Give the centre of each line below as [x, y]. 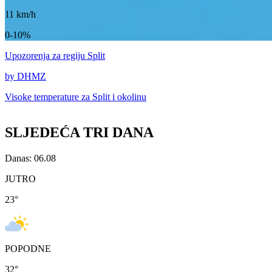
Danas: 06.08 [30, 158]
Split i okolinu [119, 97]
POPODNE [28, 249]
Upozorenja [29, 56]
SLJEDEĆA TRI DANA [79, 133]
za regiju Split [79, 56]
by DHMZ [25, 76]
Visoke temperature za [49, 97]
